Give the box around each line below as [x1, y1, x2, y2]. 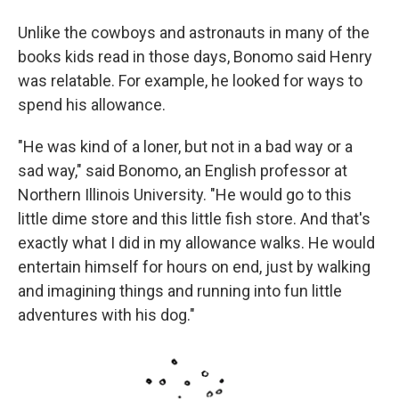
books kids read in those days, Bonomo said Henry [18, 47, 372, 66]
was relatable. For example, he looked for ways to [18, 71, 362, 90]
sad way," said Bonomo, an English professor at [18, 161, 347, 180]
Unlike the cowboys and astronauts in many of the [18, 23, 370, 42]
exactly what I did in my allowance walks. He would [18, 233, 375, 252]
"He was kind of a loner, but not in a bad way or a [18, 137, 353, 156]
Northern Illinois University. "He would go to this [18, 185, 352, 204]
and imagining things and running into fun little [18, 281, 342, 300]
